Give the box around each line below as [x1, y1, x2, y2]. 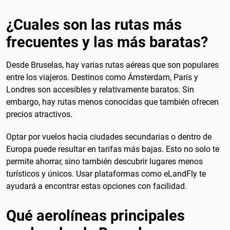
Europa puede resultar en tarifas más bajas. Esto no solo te [6, 144, 219, 154]
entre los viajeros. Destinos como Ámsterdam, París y [6, 72, 198, 83]
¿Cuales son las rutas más [6, 16, 182, 34]
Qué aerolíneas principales [6, 207, 185, 225]
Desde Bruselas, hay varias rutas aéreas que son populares [6, 60, 219, 70]
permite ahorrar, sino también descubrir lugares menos [6, 156, 203, 166]
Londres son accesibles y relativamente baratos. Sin [6, 85, 194, 95]
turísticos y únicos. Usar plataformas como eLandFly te [6, 168, 206, 179]
